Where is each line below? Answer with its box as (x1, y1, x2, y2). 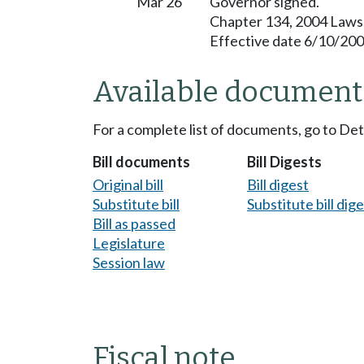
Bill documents (93, 153, 190, 171)
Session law (93, 253, 165, 271)
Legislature (93, 233, 165, 252)
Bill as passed (93, 214, 175, 232)
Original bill (93, 175, 163, 193)
